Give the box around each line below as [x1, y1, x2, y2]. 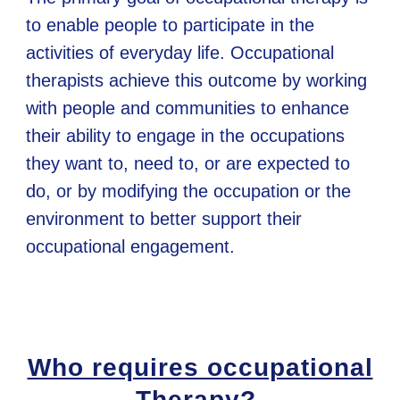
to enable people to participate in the [26, 15, 315, 36]
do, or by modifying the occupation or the [26, 181, 352, 202]
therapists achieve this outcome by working [26, 71, 368, 91]
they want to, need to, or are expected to [26, 154, 351, 174]
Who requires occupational [27, 354, 373, 381]
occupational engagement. [26, 237, 236, 257]
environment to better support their [26, 209, 303, 229]
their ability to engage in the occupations [26, 126, 346, 146]
